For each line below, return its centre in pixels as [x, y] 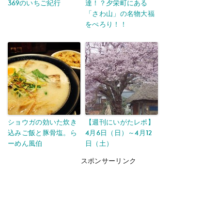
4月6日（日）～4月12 [119, 133]
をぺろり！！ [106, 24]
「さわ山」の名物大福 [120, 14]
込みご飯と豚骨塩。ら [42, 133]
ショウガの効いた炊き [42, 122]
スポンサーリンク [108, 161]
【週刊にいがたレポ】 [120, 122]
